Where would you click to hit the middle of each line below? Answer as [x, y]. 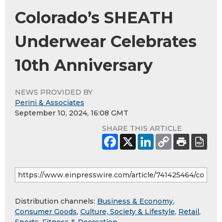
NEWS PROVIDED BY [54, 92]
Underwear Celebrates [106, 42]
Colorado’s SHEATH [94, 18]
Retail [189, 212]
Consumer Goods [46, 212]
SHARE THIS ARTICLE [142, 129]
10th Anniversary [84, 65]
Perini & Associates [50, 103]
